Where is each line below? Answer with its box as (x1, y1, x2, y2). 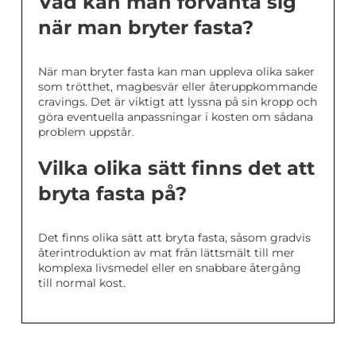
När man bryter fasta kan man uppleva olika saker (38, 64, 315, 79)
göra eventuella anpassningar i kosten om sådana (38, 110, 313, 124)
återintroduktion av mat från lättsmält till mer (38, 246, 295, 260)
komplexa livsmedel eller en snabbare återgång (38, 261, 301, 275)
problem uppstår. (38, 125, 134, 139)
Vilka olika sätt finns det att (38, 157, 315, 180)
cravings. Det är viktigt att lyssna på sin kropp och (38, 95, 317, 109)
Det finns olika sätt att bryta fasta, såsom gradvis (38, 230, 311, 245)
